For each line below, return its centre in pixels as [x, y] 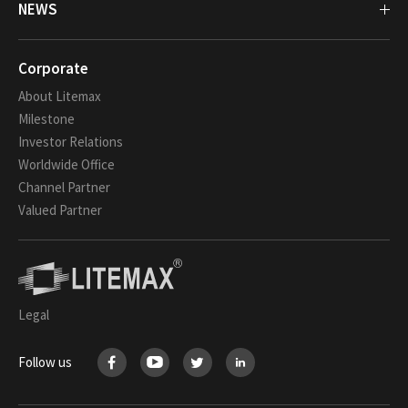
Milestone [46, 119]
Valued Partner [60, 210]
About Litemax [60, 97]
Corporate [53, 69]
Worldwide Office [66, 165]
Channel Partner [64, 188]
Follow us [45, 362]
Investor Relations [71, 142]
